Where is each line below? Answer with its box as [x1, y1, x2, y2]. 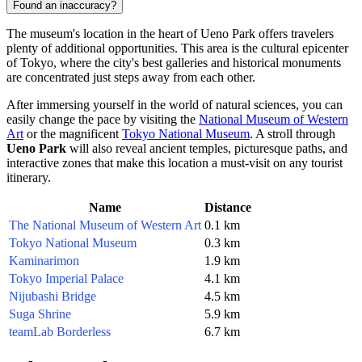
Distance [204, 200, 251, 215]
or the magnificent [23, 127, 122, 141]
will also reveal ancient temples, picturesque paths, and [66, 141, 347, 156]
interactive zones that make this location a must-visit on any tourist [6, 156, 343, 170]
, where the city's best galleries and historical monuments [53, 56, 341, 70]
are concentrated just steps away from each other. [6, 70, 255, 85]
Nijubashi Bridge [9, 289, 96, 304]
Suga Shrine [9, 307, 71, 322]
